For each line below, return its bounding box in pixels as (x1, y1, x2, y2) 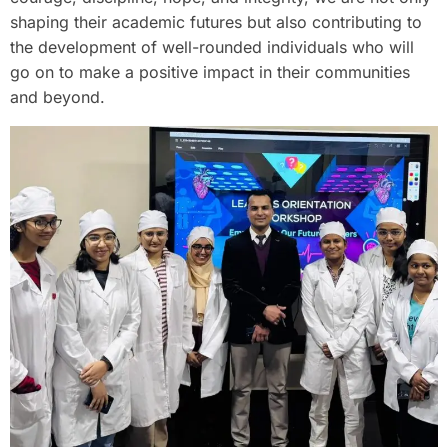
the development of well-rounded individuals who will (10, 36, 414, 57)
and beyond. (10, 86, 105, 107)
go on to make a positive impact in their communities (10, 61, 410, 82)
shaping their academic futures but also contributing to (10, 11, 422, 32)
